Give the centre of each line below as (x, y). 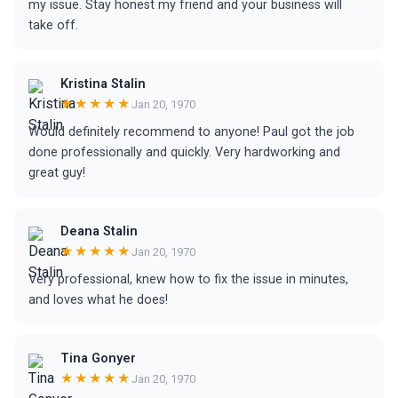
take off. (53, 25)
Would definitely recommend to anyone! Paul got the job (191, 132)
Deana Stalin (99, 231)
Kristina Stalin (103, 84)
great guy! (57, 173)
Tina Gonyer (98, 358)
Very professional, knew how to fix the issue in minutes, (188, 279)
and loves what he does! (98, 300)
